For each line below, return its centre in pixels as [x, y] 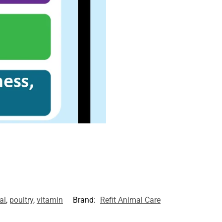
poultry [21, 200]
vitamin [50, 200]
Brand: [85, 200]
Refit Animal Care [130, 200]
